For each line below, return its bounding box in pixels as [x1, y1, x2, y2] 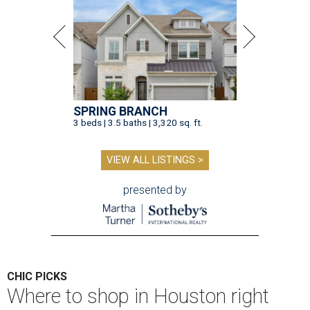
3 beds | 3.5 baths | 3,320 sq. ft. [73, 117, 203, 129]
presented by [123, 183, 187, 197]
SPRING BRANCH [73, 104, 167, 119]
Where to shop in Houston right [7, 284, 269, 309]
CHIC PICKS [7, 270, 67, 284]
